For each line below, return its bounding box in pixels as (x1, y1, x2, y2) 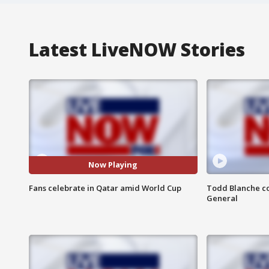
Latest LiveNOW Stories (29, 37, 245, 62)
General (206, 192, 238, 204)
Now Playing (88, 159, 138, 171)
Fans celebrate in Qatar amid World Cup (29, 182, 181, 193)
